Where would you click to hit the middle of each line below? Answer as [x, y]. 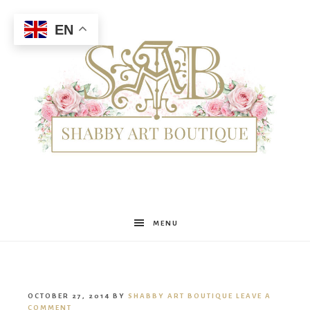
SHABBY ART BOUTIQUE [181, 296]
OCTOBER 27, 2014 [69, 296]
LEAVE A [254, 296]
